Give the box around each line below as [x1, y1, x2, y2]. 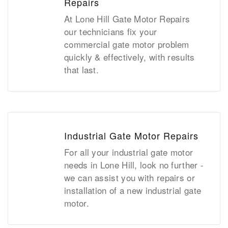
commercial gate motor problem [64, 38, 189, 51]
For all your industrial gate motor [64, 146, 193, 159]
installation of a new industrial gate [64, 184, 202, 197]
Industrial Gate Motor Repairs [64, 129, 198, 142]
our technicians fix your [64, 25, 157, 38]
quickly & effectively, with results [64, 50, 195, 64]
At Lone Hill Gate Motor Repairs [64, 12, 190, 25]
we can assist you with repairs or [64, 171, 195, 184]
